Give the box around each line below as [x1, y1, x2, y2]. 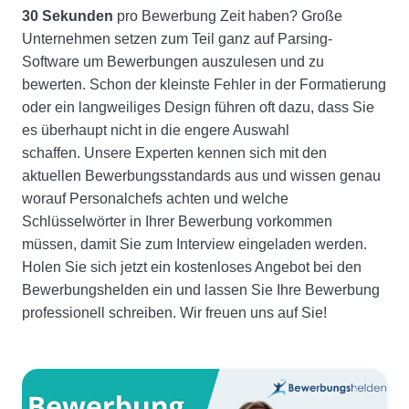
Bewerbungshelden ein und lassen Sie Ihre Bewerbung [22, 282, 380, 299]
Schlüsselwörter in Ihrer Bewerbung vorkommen [22, 214, 332, 230]
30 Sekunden [22, 8, 113, 25]
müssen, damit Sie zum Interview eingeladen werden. [22, 236, 367, 253]
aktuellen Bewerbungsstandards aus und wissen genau [22, 168, 381, 184]
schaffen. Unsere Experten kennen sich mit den [22, 145, 327, 162]
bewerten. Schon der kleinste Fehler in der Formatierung [22, 77, 386, 93]
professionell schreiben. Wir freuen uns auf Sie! [22, 305, 327, 321]
